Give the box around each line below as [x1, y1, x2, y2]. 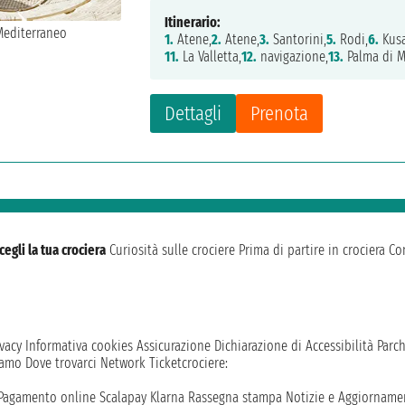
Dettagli [165, 101, 222, 127]
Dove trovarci [25, 354, 97, 372]
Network [100, 354, 146, 372]
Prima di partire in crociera [239, 241, 385, 259]
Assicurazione [137, 337, 211, 355]
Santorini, [269, 31, 327, 49]
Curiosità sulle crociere [109, 241, 235, 259]
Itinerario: [165, 14, 221, 32]
